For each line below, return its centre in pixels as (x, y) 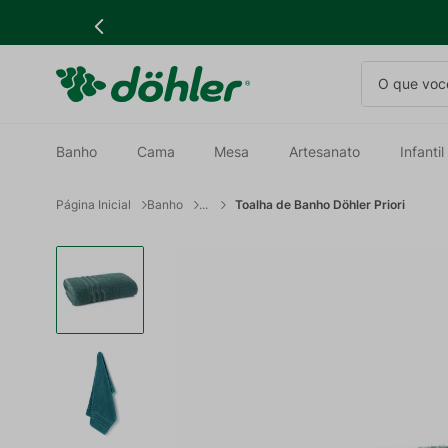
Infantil (421, 151)
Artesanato (325, 151)
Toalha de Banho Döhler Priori (320, 204)
